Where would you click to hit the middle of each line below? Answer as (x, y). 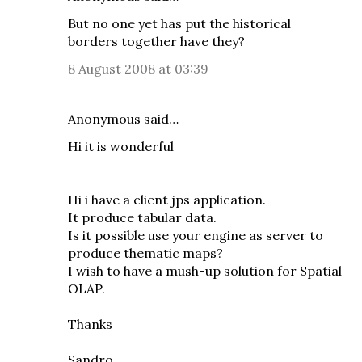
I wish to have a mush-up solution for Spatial (205, 271)
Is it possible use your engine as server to (196, 235)
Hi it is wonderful (121, 146)
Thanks (90, 324)
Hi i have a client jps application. (167, 200)
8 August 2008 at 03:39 (138, 69)
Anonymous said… (123, 119)
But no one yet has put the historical (179, 23)
